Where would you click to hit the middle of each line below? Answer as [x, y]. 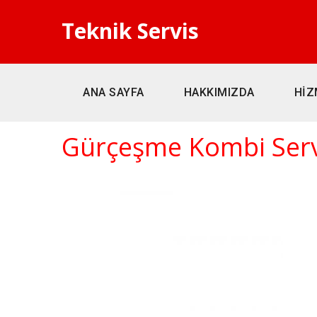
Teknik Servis [130, 31]
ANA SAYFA [114, 92]
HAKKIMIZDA [219, 92]
